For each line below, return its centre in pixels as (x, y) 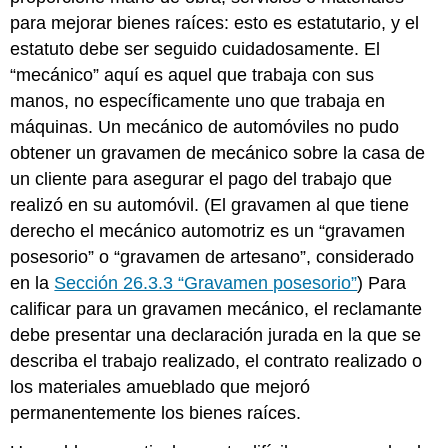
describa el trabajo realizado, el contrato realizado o (216, 361)
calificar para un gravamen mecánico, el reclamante (216, 309)
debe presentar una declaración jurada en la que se (216, 335)
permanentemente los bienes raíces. (156, 413)
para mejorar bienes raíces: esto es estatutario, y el (215, 23)
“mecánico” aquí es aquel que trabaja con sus (192, 75)
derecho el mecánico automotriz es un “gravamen (208, 231)
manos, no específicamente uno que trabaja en (198, 101)
